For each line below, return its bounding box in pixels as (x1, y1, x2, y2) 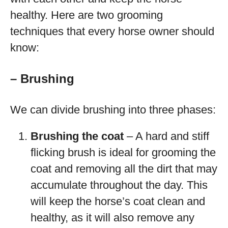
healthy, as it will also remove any (31, 211, 194, 224)
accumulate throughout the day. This (31, 179, 208, 191)
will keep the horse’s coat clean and (31, 195, 205, 208)
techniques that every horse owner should (10, 25, 214, 38)
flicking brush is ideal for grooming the (31, 146, 216, 159)
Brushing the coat (31, 130, 124, 142)
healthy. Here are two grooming (10, 9, 163, 21)
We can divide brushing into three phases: (10, 103, 216, 116)
